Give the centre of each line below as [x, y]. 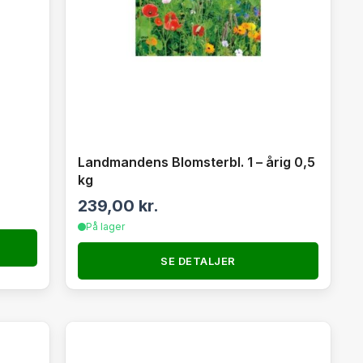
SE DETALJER [198, 261]
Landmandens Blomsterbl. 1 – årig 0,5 [196, 162]
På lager [105, 226]
